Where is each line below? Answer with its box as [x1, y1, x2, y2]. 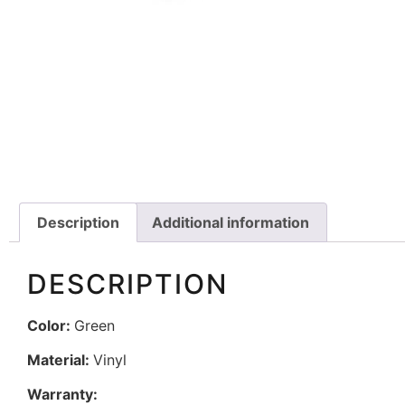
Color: [27, 316, 74, 334]
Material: [27, 350, 93, 369]
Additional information [151, 212, 309, 231]
